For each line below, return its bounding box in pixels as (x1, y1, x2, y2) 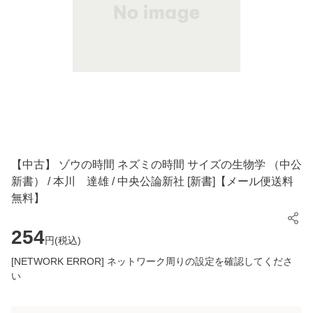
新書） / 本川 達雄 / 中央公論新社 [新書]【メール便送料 (11, 175, 293, 188)
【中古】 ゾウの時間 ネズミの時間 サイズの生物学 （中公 (11, 159, 302, 171)
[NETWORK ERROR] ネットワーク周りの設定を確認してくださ (11, 256, 293, 268)
